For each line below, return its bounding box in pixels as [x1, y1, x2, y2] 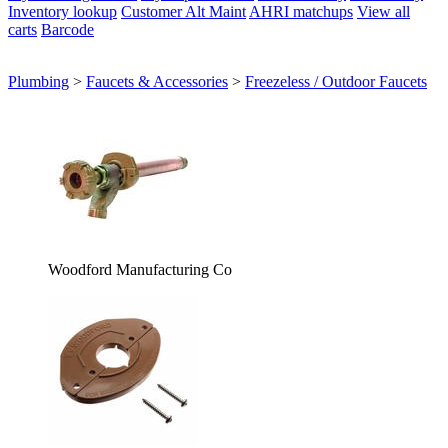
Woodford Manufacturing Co [48, 261, 232, 278]
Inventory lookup [8, 3, 117, 20]
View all [357, 3, 410, 20]
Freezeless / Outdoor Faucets [245, 73, 427, 90]
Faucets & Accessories [86, 73, 228, 90]
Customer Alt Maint [121, 3, 246, 20]
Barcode [41, 21, 94, 38]
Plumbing [8, 73, 69, 90]
